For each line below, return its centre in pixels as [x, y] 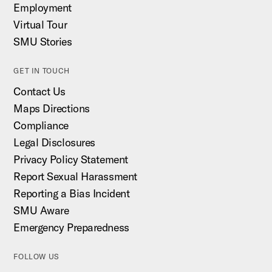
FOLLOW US [36, 257]
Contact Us [39, 91]
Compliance [41, 125]
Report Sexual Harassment [75, 176]
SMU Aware [41, 210]
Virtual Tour [40, 25]
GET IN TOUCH [42, 71]
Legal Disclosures [54, 142]
